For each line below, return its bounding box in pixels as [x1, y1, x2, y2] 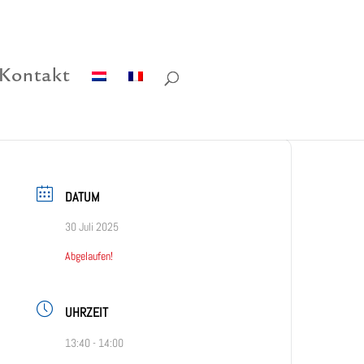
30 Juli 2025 [65, 219, 119, 234]
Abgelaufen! [65, 249, 114, 263]
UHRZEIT [65, 304, 109, 321]
